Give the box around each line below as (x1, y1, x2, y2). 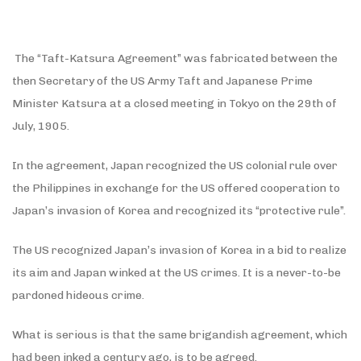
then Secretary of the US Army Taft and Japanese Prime (12, 73, 313, 88)
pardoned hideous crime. (12, 288, 144, 302)
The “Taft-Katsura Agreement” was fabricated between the (12, 51, 338, 65)
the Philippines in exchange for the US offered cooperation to (12, 180, 340, 195)
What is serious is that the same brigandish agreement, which (12, 327, 347, 342)
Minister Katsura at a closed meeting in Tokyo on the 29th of (12, 96, 337, 110)
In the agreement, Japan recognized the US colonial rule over (12, 158, 338, 172)
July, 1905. (12, 118, 69, 133)
